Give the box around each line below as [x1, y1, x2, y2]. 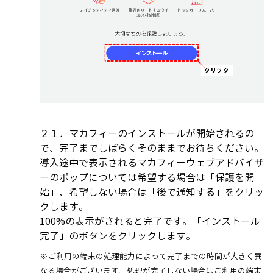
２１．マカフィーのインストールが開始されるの [40, 126, 254, 140]
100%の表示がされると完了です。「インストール [40, 214, 260, 228]
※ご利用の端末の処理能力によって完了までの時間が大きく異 [40, 250, 262, 261]
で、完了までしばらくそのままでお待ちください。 [40, 141, 264, 155]
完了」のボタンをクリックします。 [40, 229, 196, 243]
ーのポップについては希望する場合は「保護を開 [40, 170, 254, 184]
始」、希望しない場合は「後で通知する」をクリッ [40, 185, 264, 199]
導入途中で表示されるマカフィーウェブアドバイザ [40, 155, 264, 169]
